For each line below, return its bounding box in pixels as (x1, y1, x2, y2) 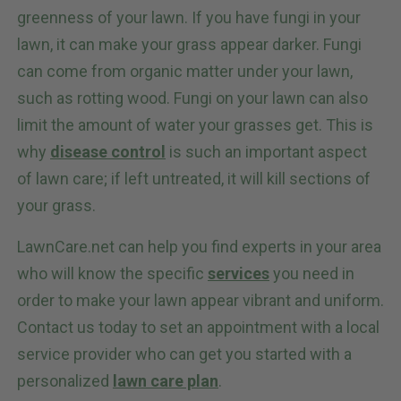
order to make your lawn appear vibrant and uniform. (17, 291, 384, 311)
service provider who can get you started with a (17, 345, 352, 364)
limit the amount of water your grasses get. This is (17, 115, 373, 135)
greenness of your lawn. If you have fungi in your (17, 8, 361, 28)
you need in (269, 264, 354, 284)
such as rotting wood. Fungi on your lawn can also (17, 89, 368, 108)
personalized (17, 371, 113, 391)
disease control (50, 142, 166, 162)
